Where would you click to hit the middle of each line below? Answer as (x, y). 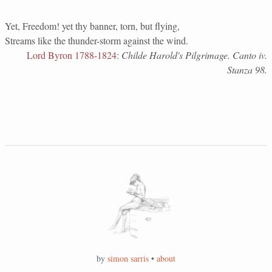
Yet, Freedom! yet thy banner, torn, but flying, (92, 26)
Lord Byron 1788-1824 (72, 55)
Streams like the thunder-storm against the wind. (97, 40)
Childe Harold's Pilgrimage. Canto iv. (194, 55)
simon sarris (128, 258)
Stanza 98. (247, 70)
